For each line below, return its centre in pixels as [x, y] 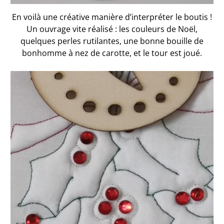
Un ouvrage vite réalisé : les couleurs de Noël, [112, 29]
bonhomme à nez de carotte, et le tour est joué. [112, 53]
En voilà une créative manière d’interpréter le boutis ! [112, 17]
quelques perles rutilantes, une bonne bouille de [112, 41]
